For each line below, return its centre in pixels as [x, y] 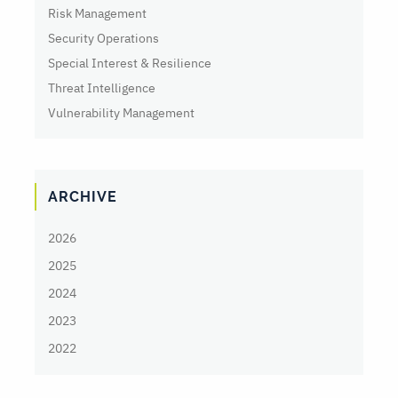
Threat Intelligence [102, 88]
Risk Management [97, 14]
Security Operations [103, 39]
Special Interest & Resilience [130, 64]
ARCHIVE [83, 197]
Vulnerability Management [121, 113]
